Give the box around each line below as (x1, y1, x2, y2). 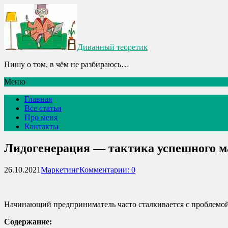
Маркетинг (41, 165, 79, 174)
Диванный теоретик (77, 43, 148, 51)
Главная (24, 95, 52, 103)
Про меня (24, 113, 58, 122)
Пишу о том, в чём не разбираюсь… (4, 60, 129, 69)
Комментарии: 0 (79, 165, 135, 174)
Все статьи (24, 104, 62, 112)
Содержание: (4, 217, 52, 226)
